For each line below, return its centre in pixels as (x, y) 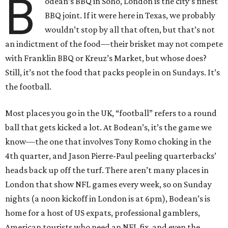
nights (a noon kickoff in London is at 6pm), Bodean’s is (108, 198)
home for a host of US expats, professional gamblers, (103, 213)
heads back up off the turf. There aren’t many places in (107, 170)
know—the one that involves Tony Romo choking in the (108, 141)
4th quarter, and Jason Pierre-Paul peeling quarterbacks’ (111, 156)
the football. (28, 87)
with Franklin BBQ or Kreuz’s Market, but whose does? (106, 58)
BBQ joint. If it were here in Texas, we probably (130, 15)
